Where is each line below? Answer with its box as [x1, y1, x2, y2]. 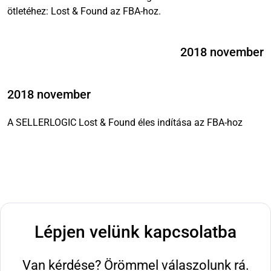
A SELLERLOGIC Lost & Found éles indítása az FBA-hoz [7, 116, 243, 128]
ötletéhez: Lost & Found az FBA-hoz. [7, 5, 161, 17]
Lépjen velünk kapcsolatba [34, 221, 237, 242]
